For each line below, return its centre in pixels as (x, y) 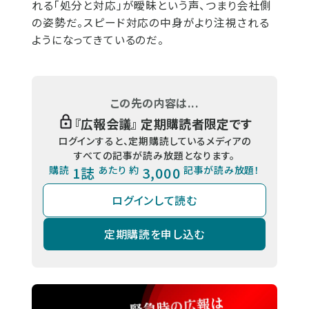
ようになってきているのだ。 (98, 39)
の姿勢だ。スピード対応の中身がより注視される (151, 22)
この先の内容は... (154, 102)
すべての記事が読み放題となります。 (154, 155)
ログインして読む (154, 200)
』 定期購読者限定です (192, 123)
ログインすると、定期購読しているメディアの (154, 140)
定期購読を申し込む (154, 234)
